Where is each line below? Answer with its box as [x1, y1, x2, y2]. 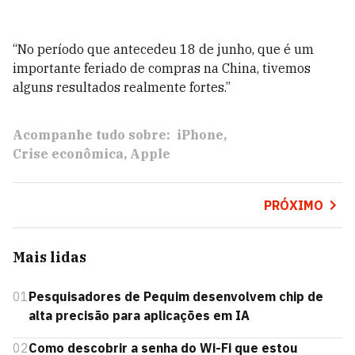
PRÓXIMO [263, 197, 323, 213]
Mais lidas [13, 248, 86, 266]
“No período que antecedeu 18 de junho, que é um [13, 41, 314, 57]
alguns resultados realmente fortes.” [13, 79, 231, 95]
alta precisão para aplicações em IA [29, 307, 250, 323]
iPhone [177, 127, 223, 143]
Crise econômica [13, 146, 124, 162]
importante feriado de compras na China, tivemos [13, 60, 311, 76]
